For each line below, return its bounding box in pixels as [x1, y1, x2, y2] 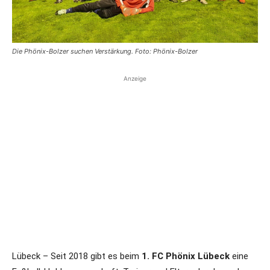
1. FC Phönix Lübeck [142, 251, 230, 262]
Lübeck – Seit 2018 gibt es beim [12, 251, 142, 262]
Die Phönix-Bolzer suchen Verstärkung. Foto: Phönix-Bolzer [12, 47, 198, 55]
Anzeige [124, 75, 146, 82]
